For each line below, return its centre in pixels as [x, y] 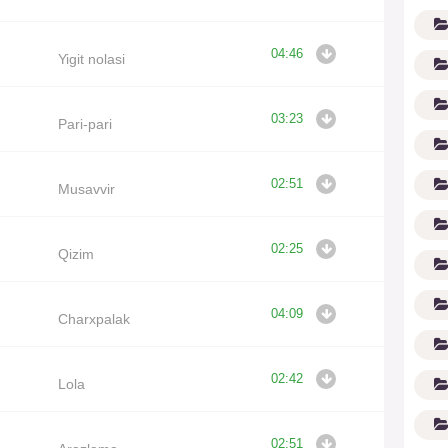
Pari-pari [84, 123]
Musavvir [86, 188]
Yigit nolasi [91, 58]
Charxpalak [93, 318]
